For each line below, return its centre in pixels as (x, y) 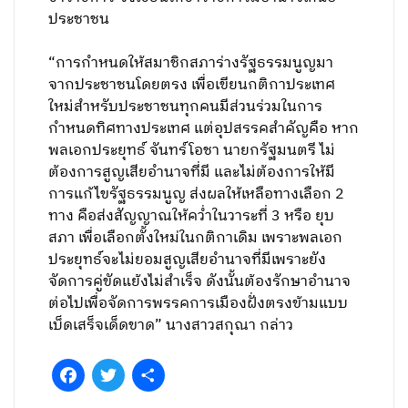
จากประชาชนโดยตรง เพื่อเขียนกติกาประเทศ (192, 85)
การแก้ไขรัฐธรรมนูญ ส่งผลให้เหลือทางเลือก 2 (197, 194)
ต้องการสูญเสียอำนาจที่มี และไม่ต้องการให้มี (192, 173)
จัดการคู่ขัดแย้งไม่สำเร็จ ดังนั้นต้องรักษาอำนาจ (200, 282)
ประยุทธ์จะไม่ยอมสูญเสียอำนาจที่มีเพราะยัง (188, 260)
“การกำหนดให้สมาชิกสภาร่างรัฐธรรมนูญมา (191, 63)
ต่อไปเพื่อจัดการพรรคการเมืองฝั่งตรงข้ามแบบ (199, 304)
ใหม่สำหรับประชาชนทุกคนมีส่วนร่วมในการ (186, 107)
